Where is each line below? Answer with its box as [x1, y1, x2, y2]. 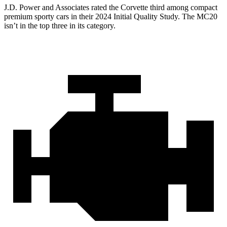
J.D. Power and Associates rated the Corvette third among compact [4, 3, 217, 12]
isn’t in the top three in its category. [4, 21, 116, 30]
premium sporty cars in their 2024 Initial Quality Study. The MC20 [4, 12, 217, 21]
